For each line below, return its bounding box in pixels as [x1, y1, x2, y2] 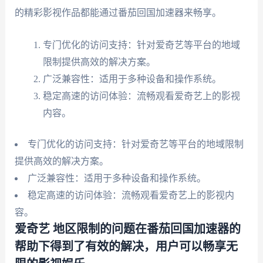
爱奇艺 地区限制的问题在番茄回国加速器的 [14, 223, 241, 235]
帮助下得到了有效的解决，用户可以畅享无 [14, 241, 238, 253]
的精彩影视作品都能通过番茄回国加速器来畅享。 [14, 8, 221, 18]
